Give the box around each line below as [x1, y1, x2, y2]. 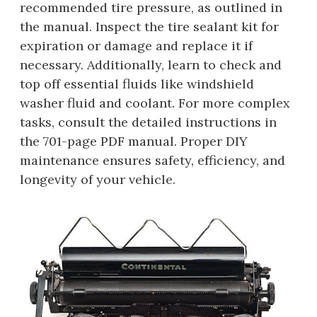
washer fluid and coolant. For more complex [20, 95, 290, 112]
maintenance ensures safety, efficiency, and [20, 152, 285, 169]
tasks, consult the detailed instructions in [20, 114, 277, 131]
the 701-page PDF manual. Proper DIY [20, 133, 248, 150]
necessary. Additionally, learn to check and [20, 57, 282, 74]
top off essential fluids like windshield [20, 76, 254, 93]
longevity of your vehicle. [20, 171, 175, 188]
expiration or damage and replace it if [20, 38, 253, 54]
